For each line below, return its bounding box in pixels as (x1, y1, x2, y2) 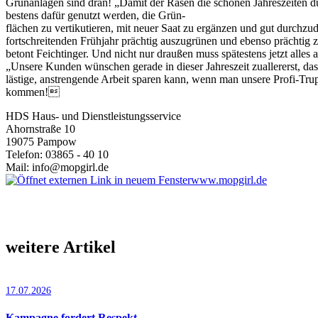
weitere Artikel (6, 237, 116, 256)
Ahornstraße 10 (6, 122, 75, 135)
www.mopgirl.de (191, 173, 267, 186)
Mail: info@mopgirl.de (6, 160, 109, 173)
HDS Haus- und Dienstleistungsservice (6, 109, 181, 122)
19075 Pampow (6, 135, 77, 148)
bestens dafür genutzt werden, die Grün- (6, 9, 185, 21)
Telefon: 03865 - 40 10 (6, 148, 109, 160)
